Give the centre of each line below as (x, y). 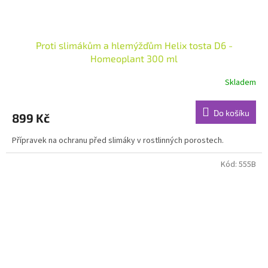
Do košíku (232, 112)
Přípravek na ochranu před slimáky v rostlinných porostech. (118, 140)
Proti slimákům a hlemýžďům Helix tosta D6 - (134, 45)
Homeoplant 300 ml (134, 58)
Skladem (240, 83)
